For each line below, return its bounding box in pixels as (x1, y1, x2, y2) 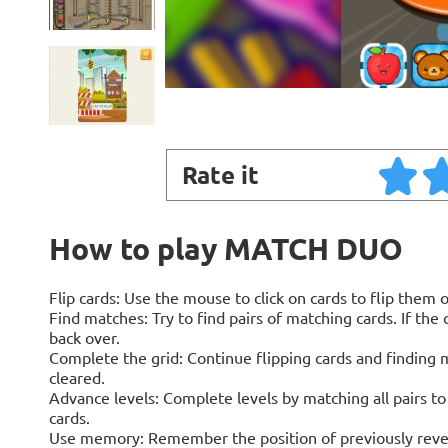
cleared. (48, 367, 105, 387)
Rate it (181, 159, 259, 190)
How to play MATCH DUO (48, 230, 403, 267)
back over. (48, 327, 120, 347)
